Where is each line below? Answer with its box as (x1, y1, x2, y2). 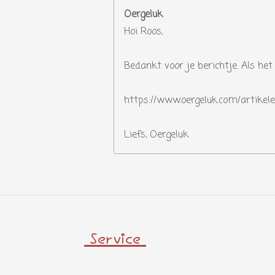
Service (84, 230, 146, 251)
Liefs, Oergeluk (124, 128, 188, 142)
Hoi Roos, (124, 25, 163, 39)
